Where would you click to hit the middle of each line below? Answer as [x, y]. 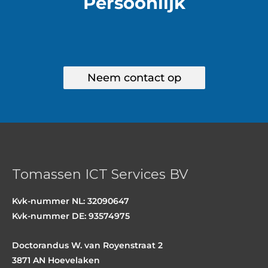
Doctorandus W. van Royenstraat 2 [87, 245]
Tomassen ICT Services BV [100, 174]
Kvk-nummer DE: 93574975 [71, 216]
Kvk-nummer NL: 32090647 [71, 201]
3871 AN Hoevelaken [56, 260]
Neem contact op [134, 78]
